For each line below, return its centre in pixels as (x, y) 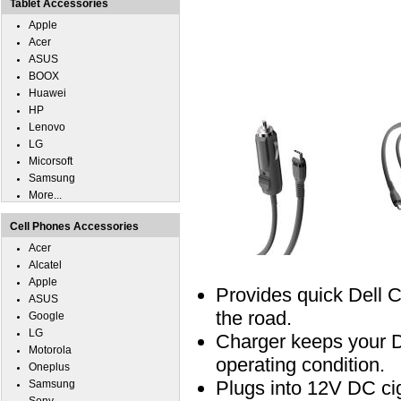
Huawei (47, 93)
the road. (254, 318)
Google (47, 316)
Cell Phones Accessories (74, 226)
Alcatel (45, 265)
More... (45, 195)
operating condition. (300, 365)
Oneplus (49, 367)
